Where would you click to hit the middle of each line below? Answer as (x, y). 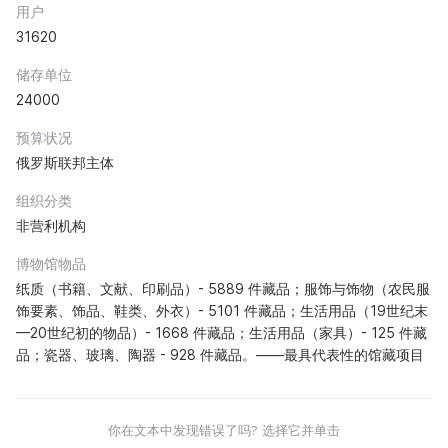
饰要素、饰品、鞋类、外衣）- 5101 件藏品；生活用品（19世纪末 (222, 311)
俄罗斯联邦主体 (65, 163)
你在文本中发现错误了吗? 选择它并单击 (224, 430)
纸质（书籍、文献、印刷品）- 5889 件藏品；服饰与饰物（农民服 (223, 289)
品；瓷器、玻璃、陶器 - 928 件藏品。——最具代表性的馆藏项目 (220, 355)
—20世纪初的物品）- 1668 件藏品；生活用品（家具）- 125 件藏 (221, 333)
